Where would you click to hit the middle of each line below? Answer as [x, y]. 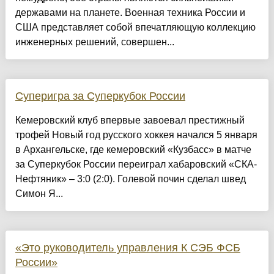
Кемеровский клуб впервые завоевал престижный [130, 120]
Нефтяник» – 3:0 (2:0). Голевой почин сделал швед [130, 179]
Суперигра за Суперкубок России [100, 96]
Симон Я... [39, 193]
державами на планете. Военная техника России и [130, 12]
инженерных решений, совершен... [94, 42]
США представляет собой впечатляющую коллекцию [135, 27]
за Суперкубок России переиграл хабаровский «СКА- [136, 164]
